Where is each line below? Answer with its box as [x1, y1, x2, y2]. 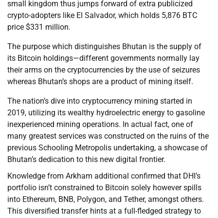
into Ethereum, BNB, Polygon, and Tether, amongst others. [7, 195, 204, 204]
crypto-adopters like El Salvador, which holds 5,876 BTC [7, 11, 197, 20]
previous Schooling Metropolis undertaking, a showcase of [7, 143, 208, 153]
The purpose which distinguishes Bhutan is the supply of [7, 42, 201, 52]
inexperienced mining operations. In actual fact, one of [7, 120, 193, 129]
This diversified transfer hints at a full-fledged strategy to [7, 206, 201, 216]
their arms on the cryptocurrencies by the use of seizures [7, 65, 200, 75]
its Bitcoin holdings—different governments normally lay [7, 54, 200, 63]
